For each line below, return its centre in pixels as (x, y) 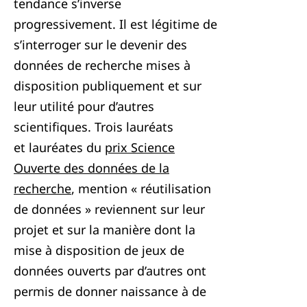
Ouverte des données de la (91, 168)
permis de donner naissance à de (110, 291)
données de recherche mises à (102, 65)
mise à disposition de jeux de (99, 250)
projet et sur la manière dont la (105, 230)
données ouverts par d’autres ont (110, 271)
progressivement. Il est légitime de (115, 24)
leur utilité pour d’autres (84, 106)
